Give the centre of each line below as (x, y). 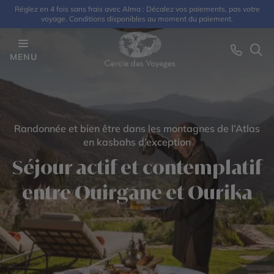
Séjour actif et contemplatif (137, 167)
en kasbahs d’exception (137, 142)
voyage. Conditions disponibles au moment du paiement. (137, 19)
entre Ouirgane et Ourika (137, 192)
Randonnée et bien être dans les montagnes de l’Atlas (137, 128)
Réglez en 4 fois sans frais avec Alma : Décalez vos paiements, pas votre (137, 9)
